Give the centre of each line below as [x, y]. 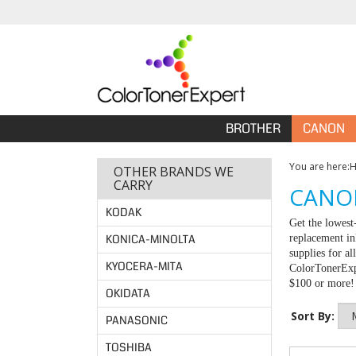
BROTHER [253, 128]
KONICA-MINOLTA [151, 239]
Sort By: [313, 316]
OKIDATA [128, 293]
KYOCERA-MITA [144, 266]
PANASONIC [137, 320]
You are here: [319, 166]
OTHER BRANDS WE [174, 172]
